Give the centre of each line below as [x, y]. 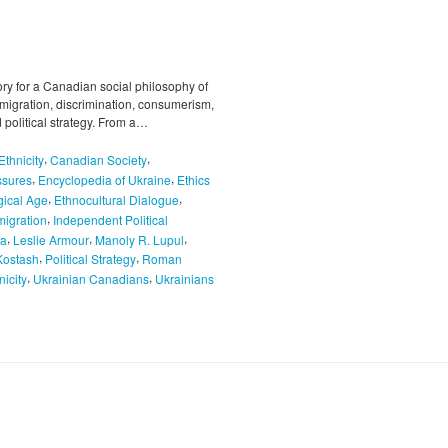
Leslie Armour [51, 239]
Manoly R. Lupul [139, 239]
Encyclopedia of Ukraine [104, 179]
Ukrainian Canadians [91, 279]
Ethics [193, 179]
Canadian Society [98, 160]
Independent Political [110, 219]
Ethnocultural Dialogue [116, 199]
